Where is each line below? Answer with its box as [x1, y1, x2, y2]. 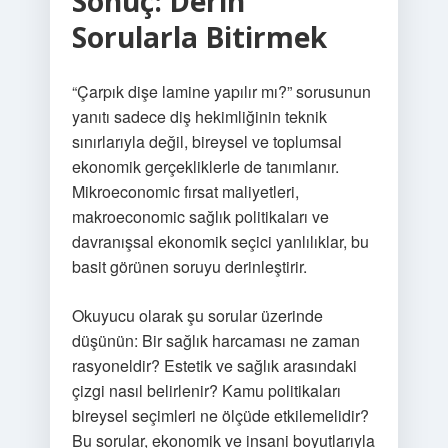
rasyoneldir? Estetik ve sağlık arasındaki [71, 354, 357, 377]
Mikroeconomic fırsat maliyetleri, [71, 180, 299, 203]
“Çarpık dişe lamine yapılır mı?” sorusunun [71, 80, 371, 103]
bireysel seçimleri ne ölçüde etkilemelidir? [71, 404, 369, 427]
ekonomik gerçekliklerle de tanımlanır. [71, 155, 339, 178]
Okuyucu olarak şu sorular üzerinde [71, 304, 323, 327]
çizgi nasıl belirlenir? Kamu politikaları [71, 379, 341, 402]
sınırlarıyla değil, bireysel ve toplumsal [71, 130, 342, 153]
